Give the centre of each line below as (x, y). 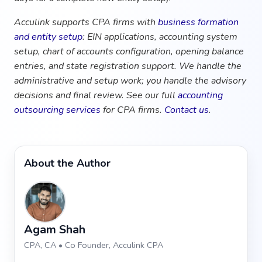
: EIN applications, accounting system (160, 37)
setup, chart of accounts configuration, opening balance (129, 51)
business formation (198, 22)
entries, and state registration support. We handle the (128, 66)
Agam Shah (55, 229)
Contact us (187, 110)
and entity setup (48, 37)
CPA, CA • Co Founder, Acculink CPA (94, 245)
